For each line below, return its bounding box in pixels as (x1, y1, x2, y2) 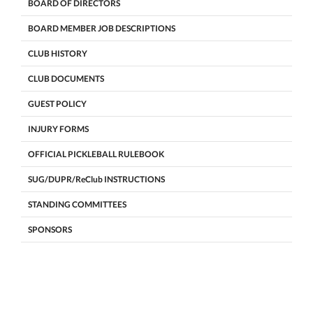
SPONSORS (28, 224, 72, 235)
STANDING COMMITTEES (28, 199, 126, 210)
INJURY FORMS (28, 124, 89, 134)
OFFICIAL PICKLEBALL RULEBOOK (28, 149, 164, 159)
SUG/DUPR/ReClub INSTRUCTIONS (28, 174, 165, 184)
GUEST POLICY (28, 99, 87, 109)
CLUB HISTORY (28, 48, 87, 59)
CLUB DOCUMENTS (28, 73, 104, 84)
